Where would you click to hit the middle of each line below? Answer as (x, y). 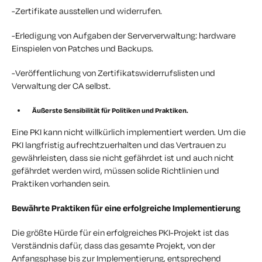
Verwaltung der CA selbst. (61, 85)
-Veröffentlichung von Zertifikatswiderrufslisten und (113, 73)
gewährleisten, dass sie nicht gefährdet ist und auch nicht (123, 157)
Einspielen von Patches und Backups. (82, 48)
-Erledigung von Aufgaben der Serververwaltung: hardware (124, 35)
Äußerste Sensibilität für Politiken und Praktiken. (110, 110)
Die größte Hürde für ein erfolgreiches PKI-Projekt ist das (120, 232)
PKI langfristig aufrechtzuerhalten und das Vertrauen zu (119, 144)
